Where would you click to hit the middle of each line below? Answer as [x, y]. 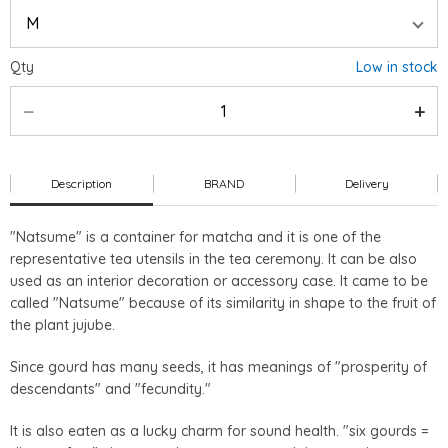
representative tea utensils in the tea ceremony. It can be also [213, 259]
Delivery [366, 184]
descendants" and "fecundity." [110, 389]
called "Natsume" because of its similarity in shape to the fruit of [223, 303]
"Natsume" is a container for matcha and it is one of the [195, 237]
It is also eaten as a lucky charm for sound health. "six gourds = [219, 431]
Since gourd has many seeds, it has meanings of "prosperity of [218, 367]
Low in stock [397, 67]
